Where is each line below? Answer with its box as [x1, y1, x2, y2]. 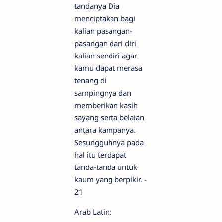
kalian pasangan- [74, 26, 132, 36]
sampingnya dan [74, 88, 131, 98]
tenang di [74, 75, 107, 86]
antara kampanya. [74, 125, 136, 135]
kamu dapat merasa [74, 63, 142, 73]
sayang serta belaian [74, 112, 144, 123]
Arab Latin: [74, 207, 111, 217]
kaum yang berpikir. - [74, 174, 147, 185]
